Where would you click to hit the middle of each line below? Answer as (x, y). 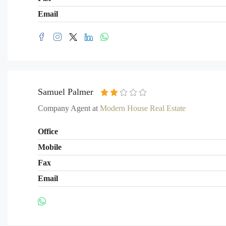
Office (48, 131)
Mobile (50, 147)
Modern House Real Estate (143, 108)
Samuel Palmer (66, 92)
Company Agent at (69, 108)
